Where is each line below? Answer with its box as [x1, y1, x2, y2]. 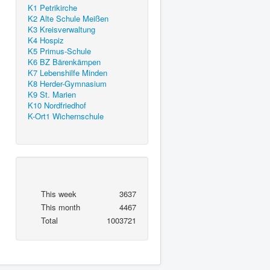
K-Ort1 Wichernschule [28, 110, 104, 122]
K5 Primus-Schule [28, 45, 91, 57]
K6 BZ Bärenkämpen [28, 56, 101, 68]
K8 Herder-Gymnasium [28, 78, 107, 90]
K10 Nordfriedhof [28, 99, 86, 111]
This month [41, 201, 80, 213]
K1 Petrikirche [28, 2, 77, 14]
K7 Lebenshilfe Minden [28, 67, 107, 79]
